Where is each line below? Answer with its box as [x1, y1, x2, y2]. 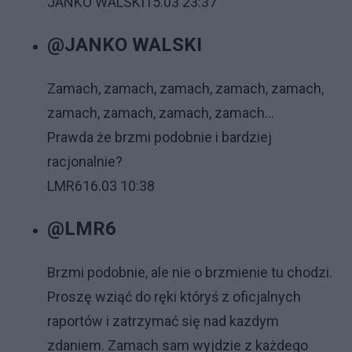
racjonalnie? [47, 153, 123, 170]
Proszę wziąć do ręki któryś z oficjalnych [47, 288, 301, 305]
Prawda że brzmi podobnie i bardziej [47, 129, 272, 145]
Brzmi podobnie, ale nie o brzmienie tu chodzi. [47, 264, 332, 280]
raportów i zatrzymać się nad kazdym [47, 313, 279, 329]
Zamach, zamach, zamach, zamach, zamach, [47, 80, 324, 97]
